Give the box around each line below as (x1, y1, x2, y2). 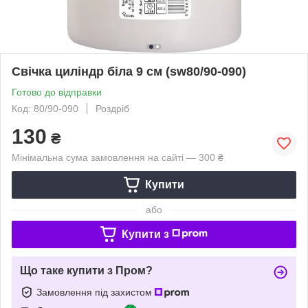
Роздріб (96, 102, 129, 114)
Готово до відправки (12, 86, 102, 98)
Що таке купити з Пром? (20, 264, 153, 276)
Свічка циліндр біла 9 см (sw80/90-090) (12, 64, 246, 78)
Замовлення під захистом (36, 286, 155, 298)
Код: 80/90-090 (12, 102, 78, 114)
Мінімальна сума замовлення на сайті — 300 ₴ (12, 151, 223, 163)
